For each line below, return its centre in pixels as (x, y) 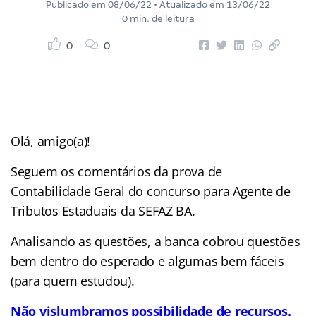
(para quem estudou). (73, 280)
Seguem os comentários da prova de (117, 171)
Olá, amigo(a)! (51, 141)
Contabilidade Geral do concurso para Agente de (151, 191)
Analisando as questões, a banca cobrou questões (156, 241)
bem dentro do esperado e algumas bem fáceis (147, 261)
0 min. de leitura (158, 18)
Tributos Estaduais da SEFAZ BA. (103, 211)
